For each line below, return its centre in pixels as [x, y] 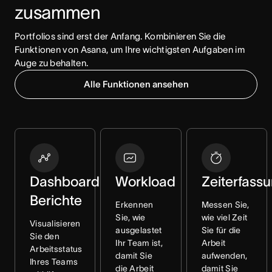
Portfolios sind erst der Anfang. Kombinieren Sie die [120, 36]
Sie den [45, 236]
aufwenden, [224, 256]
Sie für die [221, 230]
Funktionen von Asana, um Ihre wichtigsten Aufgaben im [130, 49]
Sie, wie [131, 217]
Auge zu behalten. [52, 63]
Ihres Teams [54, 262]
